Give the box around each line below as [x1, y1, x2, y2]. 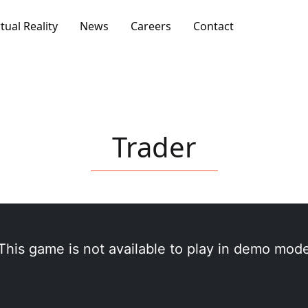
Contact [192, 18, 234, 34]
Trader [111, 128, 197, 166]
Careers [130, 18, 171, 34]
